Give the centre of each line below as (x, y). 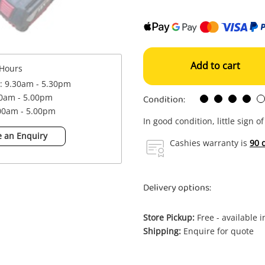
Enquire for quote (217, 231)
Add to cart (215, 66)
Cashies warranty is (210, 143)
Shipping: (162, 231)
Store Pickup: (169, 217)
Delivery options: (177, 188)
